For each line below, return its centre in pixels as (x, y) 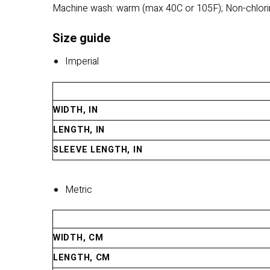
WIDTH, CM (78, 238)
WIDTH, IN (76, 110)
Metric (78, 190)
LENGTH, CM (82, 258)
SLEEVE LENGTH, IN (98, 149)
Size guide (81, 38)
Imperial (82, 61)
